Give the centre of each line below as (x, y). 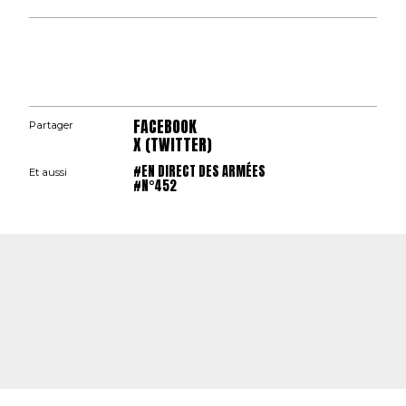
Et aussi (48, 172)
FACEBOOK (165, 126)
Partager (51, 125)
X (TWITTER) (173, 144)
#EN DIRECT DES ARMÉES (200, 171)
